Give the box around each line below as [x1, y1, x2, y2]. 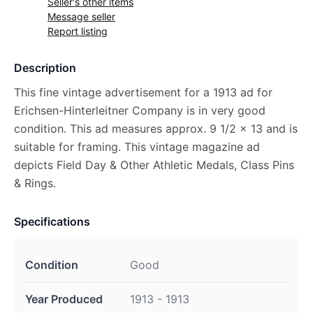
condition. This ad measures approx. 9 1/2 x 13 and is [14, 122, 298, 136]
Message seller [48, 10, 115, 22]
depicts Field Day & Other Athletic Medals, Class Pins [14, 158, 294, 172]
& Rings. [14, 176, 56, 190]
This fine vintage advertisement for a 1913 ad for [14, 85, 272, 99]
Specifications [14, 214, 90, 228]
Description [14, 61, 76, 75]
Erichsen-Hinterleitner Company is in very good [14, 103, 265, 117]
